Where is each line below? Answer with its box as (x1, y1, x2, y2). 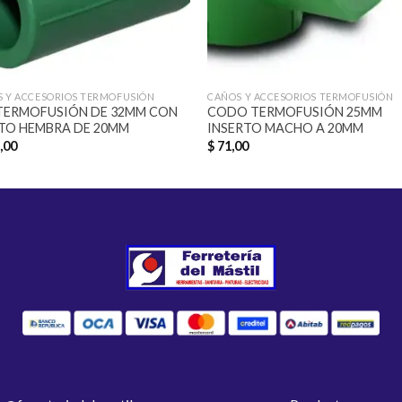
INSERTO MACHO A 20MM (207, 120, 364, 136)
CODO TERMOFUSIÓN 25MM (207, 104, 383, 120)
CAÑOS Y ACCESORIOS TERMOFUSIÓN (207, 90, 394, 102)
